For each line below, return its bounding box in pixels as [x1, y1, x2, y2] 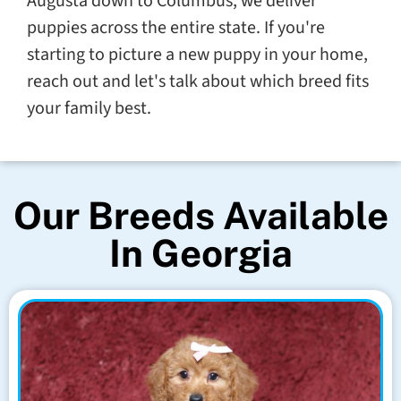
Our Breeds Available [13, 192, 388, 237]
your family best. [27, 95, 151, 121]
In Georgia [108, 230, 293, 275]
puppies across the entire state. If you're [27, 14, 325, 40]
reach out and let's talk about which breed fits [27, 68, 369, 94]
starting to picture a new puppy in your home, [27, 41, 368, 67]
